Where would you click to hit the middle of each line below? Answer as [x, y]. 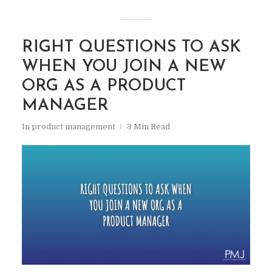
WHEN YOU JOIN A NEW [124, 67]
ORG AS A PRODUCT [104, 87]
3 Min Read [148, 127]
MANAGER [65, 106]
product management [73, 127]
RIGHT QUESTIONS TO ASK [131, 48]
